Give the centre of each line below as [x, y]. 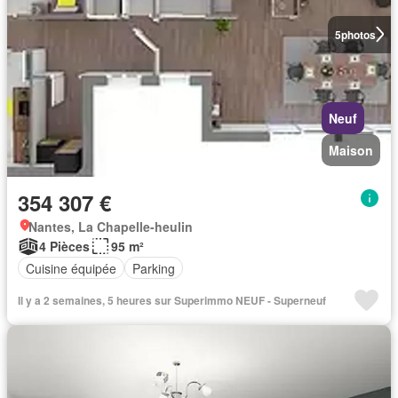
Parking [154, 268]
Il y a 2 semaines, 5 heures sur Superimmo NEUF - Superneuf [172, 301]
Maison [351, 151]
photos [358, 34]
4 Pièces [64, 247]
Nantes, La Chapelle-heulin [111, 227]
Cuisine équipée [71, 268]
